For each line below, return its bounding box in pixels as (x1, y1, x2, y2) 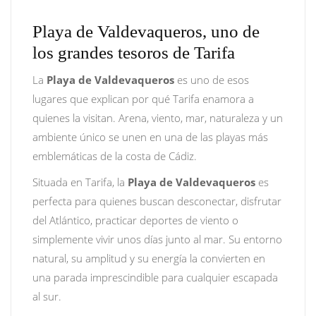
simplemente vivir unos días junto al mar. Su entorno (32, 232, 282, 246)
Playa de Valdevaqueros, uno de (32, 22, 260, 41)
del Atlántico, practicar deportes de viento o (32, 213, 238, 227)
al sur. (32, 289, 61, 303)
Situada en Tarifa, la (32, 175, 128, 189)
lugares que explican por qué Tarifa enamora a (32, 92, 254, 106)
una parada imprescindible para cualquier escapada (32, 270, 278, 284)
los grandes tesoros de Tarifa (32, 43, 235, 62)
